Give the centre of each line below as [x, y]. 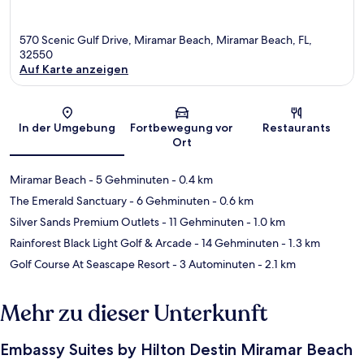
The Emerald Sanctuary [68, 201]
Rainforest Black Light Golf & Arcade [101, 243]
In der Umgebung [67, 128]
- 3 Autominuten [212, 264]
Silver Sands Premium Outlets [84, 222]
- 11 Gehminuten [201, 222]
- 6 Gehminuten [168, 201]
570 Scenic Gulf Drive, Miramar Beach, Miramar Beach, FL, [166, 40]
